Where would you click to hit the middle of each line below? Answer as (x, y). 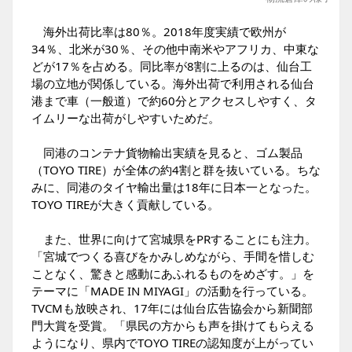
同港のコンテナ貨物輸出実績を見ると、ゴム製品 (167, 152)
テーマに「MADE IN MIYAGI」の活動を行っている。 (172, 291)
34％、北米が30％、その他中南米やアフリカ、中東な (175, 49)
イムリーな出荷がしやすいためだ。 (126, 118)
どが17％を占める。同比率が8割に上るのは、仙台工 (172, 66)
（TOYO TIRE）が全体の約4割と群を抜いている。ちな (176, 170)
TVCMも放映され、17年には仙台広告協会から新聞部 (172, 308)
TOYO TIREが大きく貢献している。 (125, 204)
